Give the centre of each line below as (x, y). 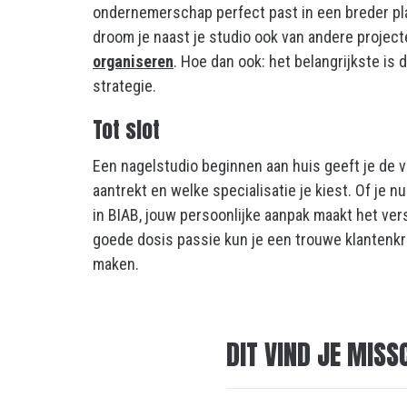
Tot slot (126, 130)
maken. (116, 264)
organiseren (133, 62)
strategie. (124, 86)
